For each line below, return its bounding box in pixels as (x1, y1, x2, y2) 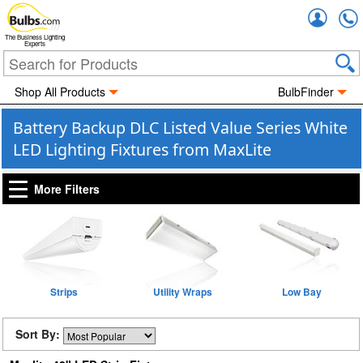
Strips (49, 284, 78, 299)
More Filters (34, 181, 100, 197)
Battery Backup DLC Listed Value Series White (13, 117, 348, 139)
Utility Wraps (153, 284, 212, 299)
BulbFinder (278, 83, 335, 100)
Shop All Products (14, 83, 105, 100)
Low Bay (282, 284, 322, 299)
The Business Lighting (5, 32, 65, 42)
